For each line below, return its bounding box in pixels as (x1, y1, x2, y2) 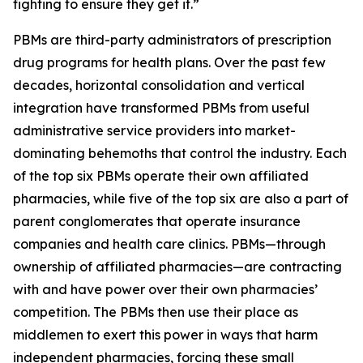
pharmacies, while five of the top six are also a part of (13, 190, 348, 207)
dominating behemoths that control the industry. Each (13, 145, 347, 161)
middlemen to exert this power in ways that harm (13, 327, 318, 343)
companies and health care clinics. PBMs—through (13, 236, 326, 252)
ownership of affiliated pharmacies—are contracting (13, 258, 342, 275)
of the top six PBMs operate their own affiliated (13, 168, 309, 184)
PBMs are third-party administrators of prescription (13, 32, 331, 48)
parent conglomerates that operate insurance (13, 213, 301, 229)
